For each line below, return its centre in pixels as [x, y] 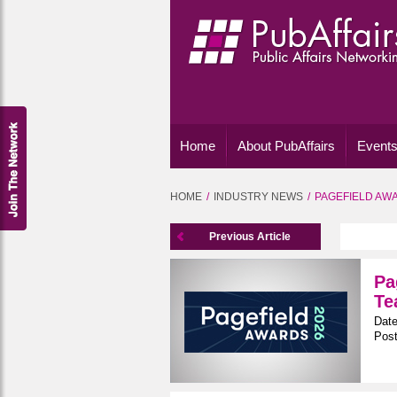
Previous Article [250, 237]
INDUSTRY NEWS [258, 197]
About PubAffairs [286, 146]
